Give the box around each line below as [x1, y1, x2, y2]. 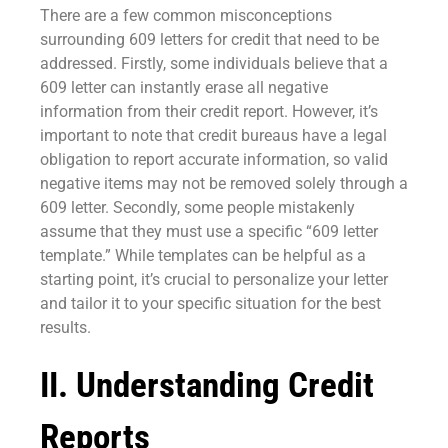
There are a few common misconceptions [40, 6, 332, 26]
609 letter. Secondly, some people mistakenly [40, 198, 355, 218]
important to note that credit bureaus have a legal [40, 126, 387, 146]
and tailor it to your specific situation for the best [40, 294, 381, 314]
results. [40, 318, 91, 338]
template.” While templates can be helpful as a [40, 246, 366, 266]
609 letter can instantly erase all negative [40, 78, 328, 98]
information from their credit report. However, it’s [40, 102, 378, 122]
